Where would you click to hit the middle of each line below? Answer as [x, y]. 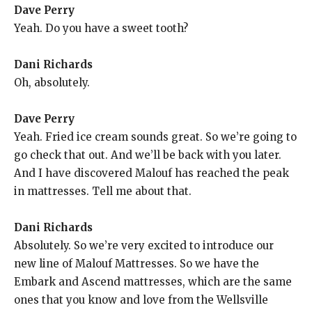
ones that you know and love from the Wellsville [141, 299]
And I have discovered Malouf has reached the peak [151, 173]
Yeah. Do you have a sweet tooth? [101, 28]
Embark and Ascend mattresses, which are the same [153, 281]
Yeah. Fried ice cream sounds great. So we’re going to [155, 136]
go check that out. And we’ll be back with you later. [148, 155]
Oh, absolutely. [52, 82]
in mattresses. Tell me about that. [103, 191]
